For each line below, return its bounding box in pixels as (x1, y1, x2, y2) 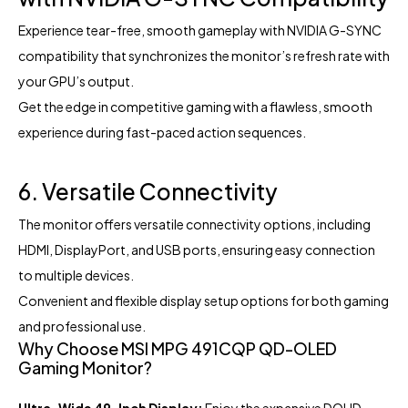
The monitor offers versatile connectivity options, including (18, 215, 371, 232)
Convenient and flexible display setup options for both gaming (18, 291, 389, 309)
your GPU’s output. (18, 73, 134, 89)
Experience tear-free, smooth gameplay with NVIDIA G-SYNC (18, 22, 382, 38)
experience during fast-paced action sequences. (18, 124, 306, 140)
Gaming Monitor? (18, 356, 152, 378)
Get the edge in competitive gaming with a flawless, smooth (18, 98, 372, 115)
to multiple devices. (18, 266, 134, 283)
